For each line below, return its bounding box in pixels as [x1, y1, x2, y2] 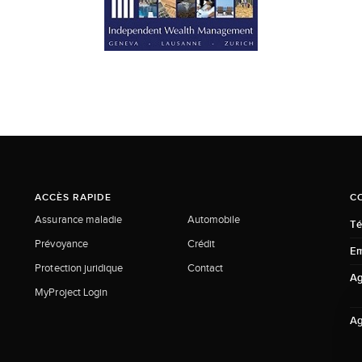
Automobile [187, 213, 241, 225]
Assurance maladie [35, 213, 123, 225]
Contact [187, 261, 224, 274]
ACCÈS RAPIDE [35, 191, 112, 204]
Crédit [187, 237, 216, 250]
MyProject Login [35, 285, 108, 298]
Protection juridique [35, 261, 124, 274]
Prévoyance [35, 237, 88, 250]
